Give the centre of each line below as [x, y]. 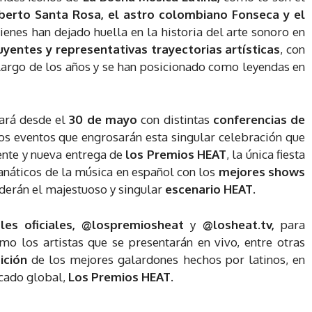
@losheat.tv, [235, 224]
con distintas [175, 119]
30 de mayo [103, 119]
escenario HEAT [209, 189]
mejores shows [262, 171]
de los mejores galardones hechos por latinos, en [168, 259]
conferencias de [259, 119]
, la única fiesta [266, 154]
